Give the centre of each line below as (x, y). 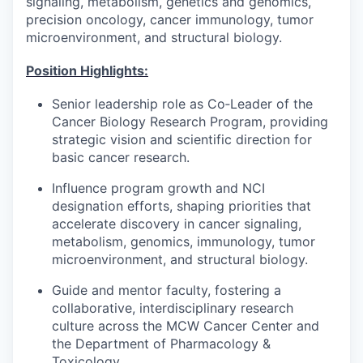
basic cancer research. (121, 157)
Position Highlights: (87, 70)
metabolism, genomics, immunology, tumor (184, 241)
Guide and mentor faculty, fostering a (167, 290)
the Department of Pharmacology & (161, 343)
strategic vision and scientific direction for (182, 139)
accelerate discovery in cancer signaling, (177, 223)
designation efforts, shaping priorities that (181, 205)
